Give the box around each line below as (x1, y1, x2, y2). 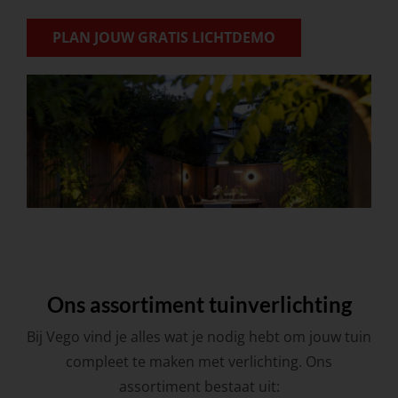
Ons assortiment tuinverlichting (46, 291, 352, 317)
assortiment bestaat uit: (118, 377, 280, 396)
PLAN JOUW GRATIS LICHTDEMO (52, 28, 275, 47)
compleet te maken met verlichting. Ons (66, 352, 332, 371)
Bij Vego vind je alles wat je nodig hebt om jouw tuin (27, 327, 371, 346)
